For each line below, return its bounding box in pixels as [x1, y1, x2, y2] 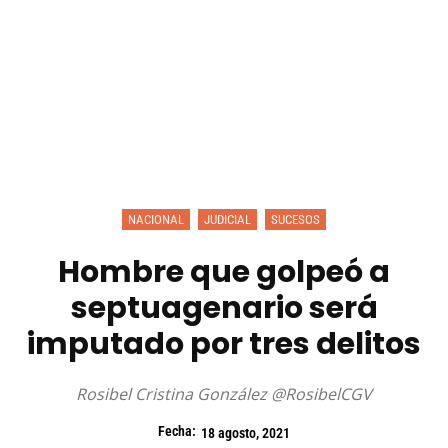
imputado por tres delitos [27, 323, 421, 366]
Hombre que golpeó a [58, 251, 390, 294]
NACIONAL [128, 212, 184, 228]
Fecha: [158, 423, 196, 440]
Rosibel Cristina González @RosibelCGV [76, 383, 372, 406]
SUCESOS [271, 212, 320, 228]
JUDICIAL [204, 212, 251, 228]
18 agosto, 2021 [201, 425, 290, 442]
